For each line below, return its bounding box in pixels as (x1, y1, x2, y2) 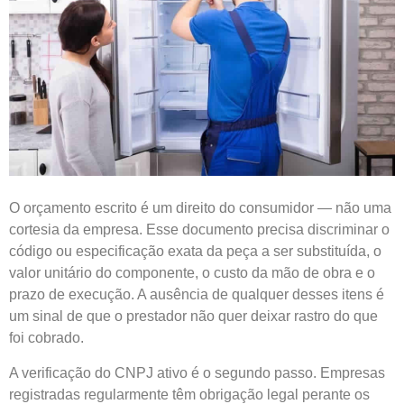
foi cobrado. (9, 330, 84, 346)
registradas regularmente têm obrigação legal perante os (9, 386, 370, 402)
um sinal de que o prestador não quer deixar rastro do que (9, 308, 378, 325)
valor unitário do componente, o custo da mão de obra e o (9, 265, 375, 281)
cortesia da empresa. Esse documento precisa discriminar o (9, 222, 390, 238)
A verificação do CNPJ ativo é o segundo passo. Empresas (9, 364, 385, 381)
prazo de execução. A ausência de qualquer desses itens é (9, 287, 384, 303)
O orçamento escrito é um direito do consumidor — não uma (9, 200, 391, 216)
